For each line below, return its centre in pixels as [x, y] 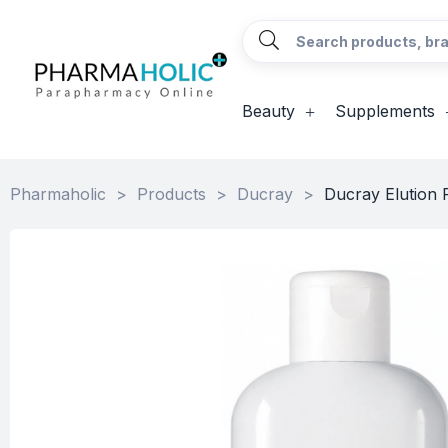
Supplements [384, 111]
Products [171, 194]
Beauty [268, 111]
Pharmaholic [58, 194]
